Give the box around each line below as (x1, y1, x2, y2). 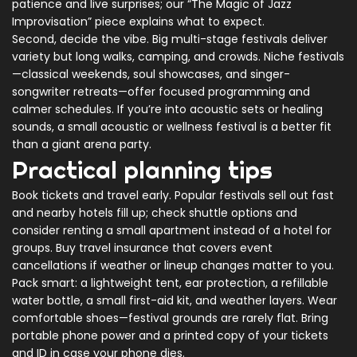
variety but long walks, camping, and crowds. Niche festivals (12, 49, 344, 65)
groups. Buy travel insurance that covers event (12, 240, 273, 256)
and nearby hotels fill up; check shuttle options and (12, 205, 297, 221)
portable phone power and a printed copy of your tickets (12, 328, 328, 343)
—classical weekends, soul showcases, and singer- (12, 66, 290, 82)
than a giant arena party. (12, 136, 151, 152)
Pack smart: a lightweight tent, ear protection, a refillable (12, 275, 328, 291)
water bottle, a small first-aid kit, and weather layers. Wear (12, 292, 337, 308)
